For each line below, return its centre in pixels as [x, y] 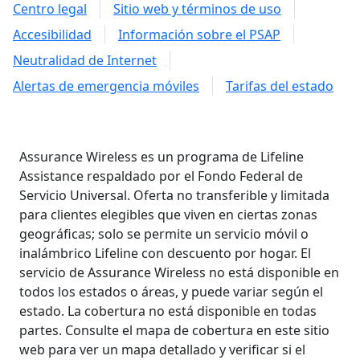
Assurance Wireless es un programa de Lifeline [162, 156]
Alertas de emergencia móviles [106, 86]
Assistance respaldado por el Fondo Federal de [161, 176]
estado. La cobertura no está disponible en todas [168, 311]
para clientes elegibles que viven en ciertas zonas [168, 214]
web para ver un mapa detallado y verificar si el [162, 349]
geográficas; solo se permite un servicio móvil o [164, 233]
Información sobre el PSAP [199, 34]
